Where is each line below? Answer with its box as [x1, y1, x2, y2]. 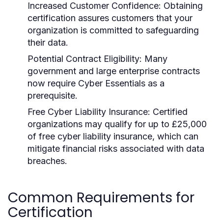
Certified [150, 107, 188, 117]
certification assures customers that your [27, 13, 192, 23]
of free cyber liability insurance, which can [27, 131, 198, 141]
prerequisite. [27, 90, 78, 101]
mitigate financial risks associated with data [27, 143, 204, 154]
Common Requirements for [8, 188, 194, 207]
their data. [27, 37, 68, 48]
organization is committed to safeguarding [27, 25, 199, 35]
